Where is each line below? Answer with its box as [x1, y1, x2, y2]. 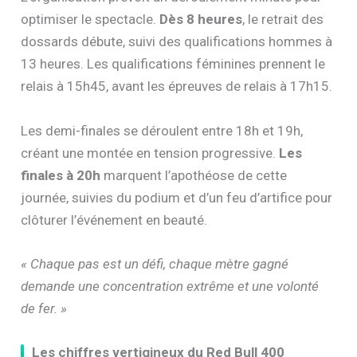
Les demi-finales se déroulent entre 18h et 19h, [21, 122, 304, 139]
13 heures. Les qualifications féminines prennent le [21, 56, 326, 73]
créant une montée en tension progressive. [21, 144, 280, 161]
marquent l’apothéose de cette [100, 167, 288, 183]
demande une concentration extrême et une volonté [21, 277, 320, 294]
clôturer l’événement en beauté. [21, 211, 208, 228]
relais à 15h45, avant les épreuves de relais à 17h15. [21, 78, 333, 95]
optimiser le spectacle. [21, 11, 160, 28]
